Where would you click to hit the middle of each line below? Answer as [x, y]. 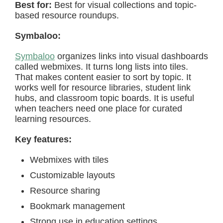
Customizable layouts [72, 175]
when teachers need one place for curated [99, 109]
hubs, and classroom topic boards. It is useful [105, 98]
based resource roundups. [67, 15]
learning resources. [53, 119]
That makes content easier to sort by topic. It [103, 77]
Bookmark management [77, 206]
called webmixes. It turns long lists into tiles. [102, 67]
